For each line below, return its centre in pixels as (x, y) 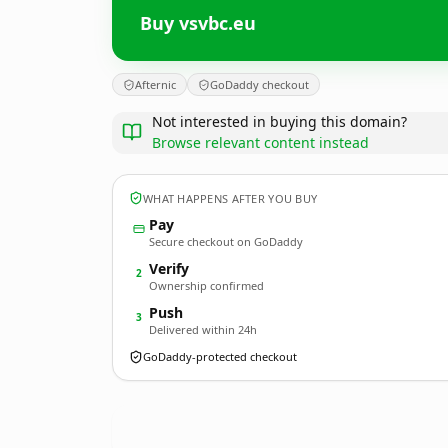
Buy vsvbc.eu (198, 22)
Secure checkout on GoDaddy (226, 241)
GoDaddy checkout (259, 84)
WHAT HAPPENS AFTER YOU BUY (230, 198)
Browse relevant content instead (260, 142)
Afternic (155, 84)
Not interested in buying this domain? (279, 121)
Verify (169, 268)
